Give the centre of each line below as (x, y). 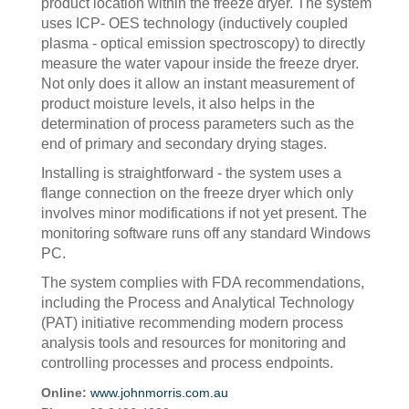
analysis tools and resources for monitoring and (194, 343)
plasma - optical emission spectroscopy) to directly (203, 43)
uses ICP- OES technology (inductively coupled (194, 23)
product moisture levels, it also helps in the (178, 104)
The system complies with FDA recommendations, (203, 283)
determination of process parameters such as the (198, 124)
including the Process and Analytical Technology (198, 303)
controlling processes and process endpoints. (187, 363)
